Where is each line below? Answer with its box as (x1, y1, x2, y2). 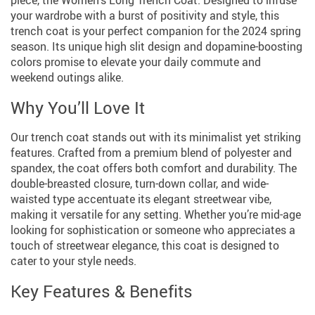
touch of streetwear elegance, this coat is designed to (11, 237, 279, 253)
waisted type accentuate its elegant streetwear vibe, (11, 191, 271, 207)
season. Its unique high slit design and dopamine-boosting (11, 38, 302, 54)
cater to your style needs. (11, 252, 136, 269)
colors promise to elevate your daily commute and (11, 53, 261, 70)
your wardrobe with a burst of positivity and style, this (11, 7, 279, 23)
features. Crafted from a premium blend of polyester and (11, 144, 292, 160)
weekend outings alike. (11, 69, 124, 85)
